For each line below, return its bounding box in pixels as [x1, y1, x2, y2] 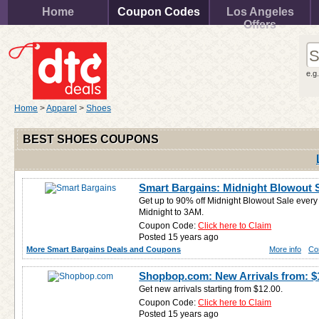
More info [269, 245, 301, 253]
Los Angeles [226, 6, 294, 18]
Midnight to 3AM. [139, 207, 204, 217]
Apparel [46, 103, 77, 113]
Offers [244, 19, 276, 31]
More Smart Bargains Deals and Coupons [26, 245, 181, 253]
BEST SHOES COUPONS [23, 133, 159, 145]
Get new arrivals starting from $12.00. [139, 284, 283, 294]
